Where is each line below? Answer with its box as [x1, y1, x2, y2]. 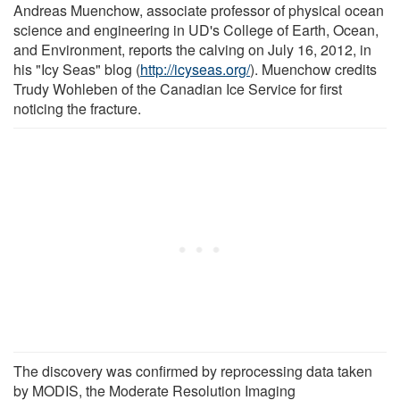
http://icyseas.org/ [140, 58, 250, 79]
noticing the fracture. [13, 97, 141, 119]
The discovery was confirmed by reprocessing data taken [13, 360, 372, 381]
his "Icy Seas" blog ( [13, 58, 140, 79]
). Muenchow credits [250, 58, 377, 79]
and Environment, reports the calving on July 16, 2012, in [13, 38, 371, 60]
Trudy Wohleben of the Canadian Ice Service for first [13, 78, 342, 99]
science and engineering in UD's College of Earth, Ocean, [13, 19, 379, 40]
